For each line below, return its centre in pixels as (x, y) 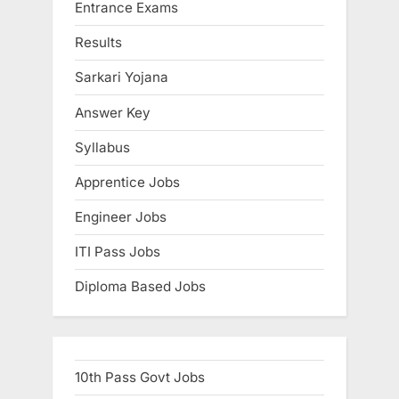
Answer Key (113, 112)
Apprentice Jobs (127, 182)
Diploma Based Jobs (140, 287)
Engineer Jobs (121, 217)
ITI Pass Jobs (118, 252)
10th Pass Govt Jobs (140, 378)
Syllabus (102, 147)
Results (98, 43)
